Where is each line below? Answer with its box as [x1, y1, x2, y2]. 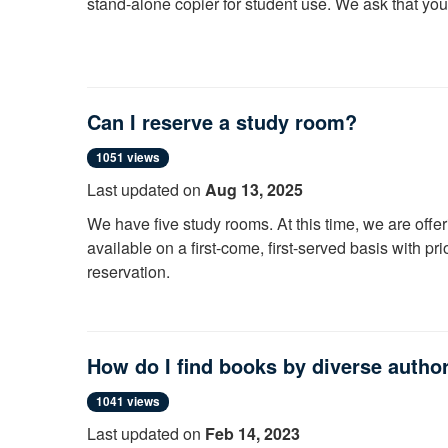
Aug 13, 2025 [205, 177, 303, 201]
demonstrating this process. [209, 13, 403, 37]
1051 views [96, 148, 160, 166]
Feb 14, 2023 [205, 421, 300, 445]
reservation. [87, 259, 170, 283]
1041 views [96, 392, 160, 410]
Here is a [87, 13, 155, 37]
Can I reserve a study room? [87, 106, 357, 136]
